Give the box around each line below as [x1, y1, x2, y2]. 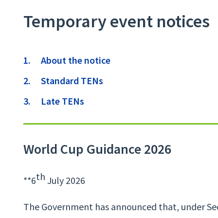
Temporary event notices [23, 10, 210, 33]
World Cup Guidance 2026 [23, 140, 171, 158]
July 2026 [45, 174, 85, 186]
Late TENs [41, 95, 84, 108]
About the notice [41, 54, 110, 67]
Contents [23, 50, 59, 61]
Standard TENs [41, 74, 103, 87]
